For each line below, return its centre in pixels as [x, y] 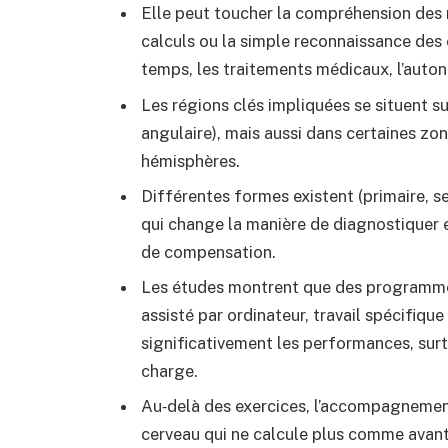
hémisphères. [190, 160]
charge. [169, 371]
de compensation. [208, 251]
